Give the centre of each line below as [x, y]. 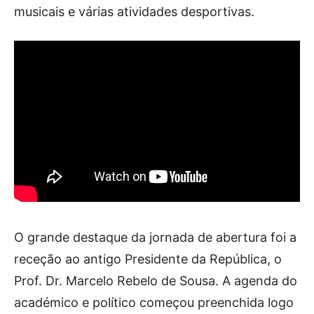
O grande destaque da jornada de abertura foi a [155, 237]
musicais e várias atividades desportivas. [134, 12]
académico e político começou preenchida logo [154, 302]
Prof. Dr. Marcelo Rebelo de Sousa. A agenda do [156, 280]
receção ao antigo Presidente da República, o [148, 259]
